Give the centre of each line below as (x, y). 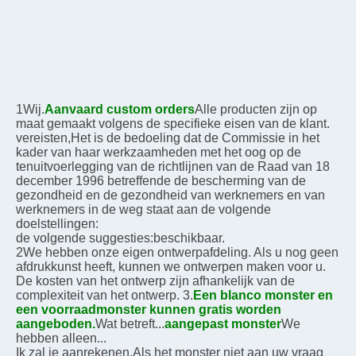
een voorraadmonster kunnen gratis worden (149, 310)
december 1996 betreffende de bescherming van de (161, 181)
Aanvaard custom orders (120, 109)
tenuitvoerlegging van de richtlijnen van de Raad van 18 (173, 166)
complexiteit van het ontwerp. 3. (104, 295)
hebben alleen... (61, 338)
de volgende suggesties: (85, 238)
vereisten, (43, 138)
